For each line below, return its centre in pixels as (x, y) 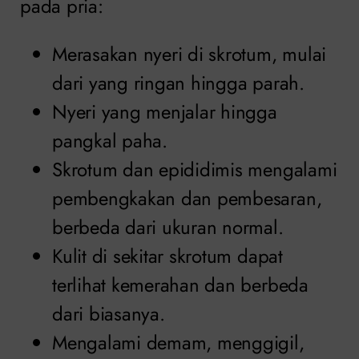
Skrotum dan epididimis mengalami (195, 169)
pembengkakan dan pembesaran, (187, 198)
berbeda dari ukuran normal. (168, 227)
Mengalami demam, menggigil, (178, 342)
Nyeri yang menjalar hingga (165, 111)
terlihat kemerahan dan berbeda (180, 284)
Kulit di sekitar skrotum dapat (167, 256)
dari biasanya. (109, 313)
